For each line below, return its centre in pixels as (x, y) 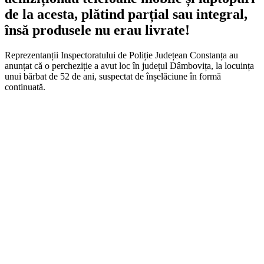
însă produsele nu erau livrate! (97, 30)
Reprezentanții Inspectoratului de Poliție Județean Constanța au (121, 55)
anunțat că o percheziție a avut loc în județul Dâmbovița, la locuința (129, 65)
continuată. (25, 87)
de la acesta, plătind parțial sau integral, (126, 14)
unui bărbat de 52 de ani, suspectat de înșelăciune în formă (113, 76)
